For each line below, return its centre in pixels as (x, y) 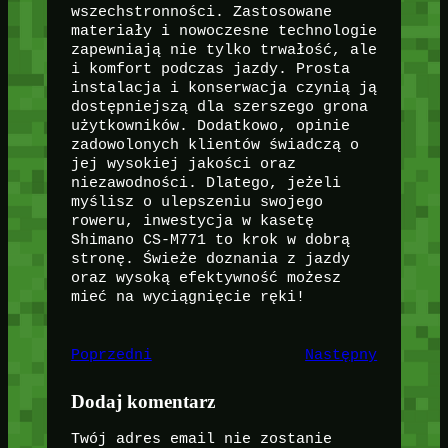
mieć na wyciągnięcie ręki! (187, 297)
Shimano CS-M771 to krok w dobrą (210, 240)
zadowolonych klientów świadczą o (214, 145)
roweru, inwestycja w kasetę (192, 221)
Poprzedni (111, 355)
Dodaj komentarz (142, 402)
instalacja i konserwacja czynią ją (223, 88)
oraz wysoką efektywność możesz (205, 278)
